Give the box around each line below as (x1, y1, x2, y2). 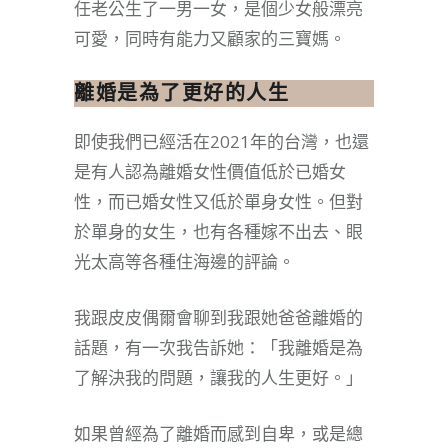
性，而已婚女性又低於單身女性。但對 (74, 189, 363, 213)
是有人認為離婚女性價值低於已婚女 (74, 159, 346, 183)
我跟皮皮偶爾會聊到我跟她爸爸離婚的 (74, 305, 363, 329)
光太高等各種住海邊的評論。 (74, 249, 295, 273)
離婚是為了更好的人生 (74, 80, 289, 105)
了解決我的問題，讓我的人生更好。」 (74, 365, 363, 389)
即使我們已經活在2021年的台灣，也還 (74, 129, 369, 153)
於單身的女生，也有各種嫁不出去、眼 (74, 219, 363, 243)
